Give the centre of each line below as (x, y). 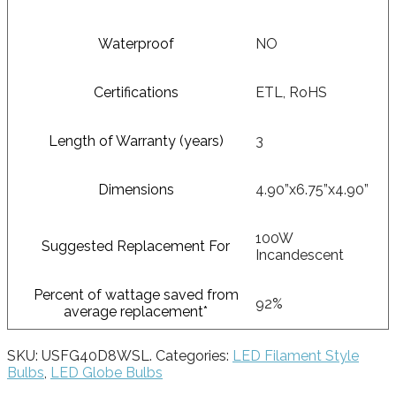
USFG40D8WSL (95, 355)
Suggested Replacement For (136, 246)
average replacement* (136, 311)
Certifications (136, 92)
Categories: (194, 355)
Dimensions (136, 189)
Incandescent (300, 255)
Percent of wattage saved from (136, 294)
